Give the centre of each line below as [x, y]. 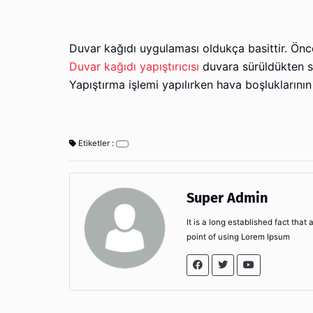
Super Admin [227, 197]
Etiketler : [96, 143]
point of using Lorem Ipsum [238, 236]
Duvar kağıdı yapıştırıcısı [134, 66]
